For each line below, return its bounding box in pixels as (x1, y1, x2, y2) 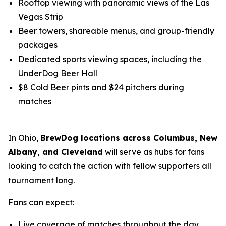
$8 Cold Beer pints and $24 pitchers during (18, 82, 184, 92)
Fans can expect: (8, 197, 74, 207)
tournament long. (8, 175, 75, 185)
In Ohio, (8, 133, 40, 143)
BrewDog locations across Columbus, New (40, 133, 217, 143)
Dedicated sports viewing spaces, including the (18, 54, 202, 64)
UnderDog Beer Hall (18, 68, 97, 78)
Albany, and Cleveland (8, 147, 103, 157)
